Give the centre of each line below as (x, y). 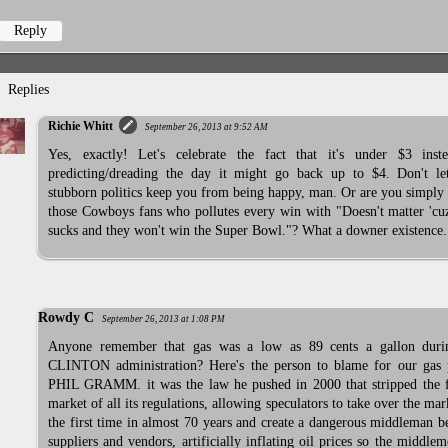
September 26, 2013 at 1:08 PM (163, 318)
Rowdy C (66, 317)
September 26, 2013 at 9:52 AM (206, 127)
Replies (29, 90)
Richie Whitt (80, 126)
